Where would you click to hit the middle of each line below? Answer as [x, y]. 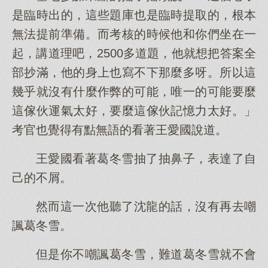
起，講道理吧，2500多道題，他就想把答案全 [134, 53]
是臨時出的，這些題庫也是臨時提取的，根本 [134, 15]
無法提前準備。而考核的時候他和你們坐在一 [134, 34]
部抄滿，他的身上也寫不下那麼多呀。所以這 [134, 72]
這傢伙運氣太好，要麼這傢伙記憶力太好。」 [134, 111]
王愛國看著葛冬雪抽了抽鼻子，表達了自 [146, 159]
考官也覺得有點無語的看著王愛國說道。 [120, 130]
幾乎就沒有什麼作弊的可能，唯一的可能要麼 [134, 92]
